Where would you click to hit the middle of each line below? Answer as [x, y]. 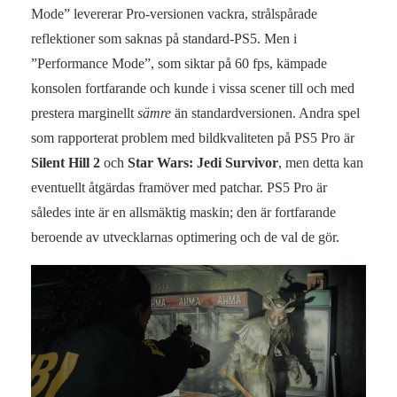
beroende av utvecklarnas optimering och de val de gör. [185, 237]
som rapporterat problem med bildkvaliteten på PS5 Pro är [193, 137]
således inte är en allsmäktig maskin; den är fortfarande [183, 212]
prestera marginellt [84, 113]
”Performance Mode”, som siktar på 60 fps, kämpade [179, 63]
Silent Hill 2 [66, 162]
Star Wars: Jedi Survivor [203, 162]
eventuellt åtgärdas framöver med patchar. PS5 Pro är [179, 187]
